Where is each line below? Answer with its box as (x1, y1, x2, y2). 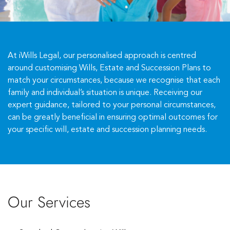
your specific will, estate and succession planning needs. (8, 126, 207, 134)
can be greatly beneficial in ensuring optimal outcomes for (8, 113, 218, 122)
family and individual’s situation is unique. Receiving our (8, 89, 202, 97)
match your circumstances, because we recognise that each (8, 76, 220, 85)
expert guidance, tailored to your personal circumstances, (8, 101, 216, 109)
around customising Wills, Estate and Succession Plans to (8, 64, 211, 72)
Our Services (8, 191, 90, 213)
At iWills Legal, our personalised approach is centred (8, 52, 196, 60)
